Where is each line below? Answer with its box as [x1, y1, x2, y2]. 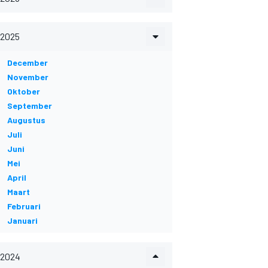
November [7, 72, 48, 82]
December [7, 57, 48, 68]
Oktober [7, 86, 40, 96]
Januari [7, 215, 38, 226]
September [7, 100, 52, 111]
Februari [7, 201, 41, 211]
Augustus [7, 115, 45, 125]
